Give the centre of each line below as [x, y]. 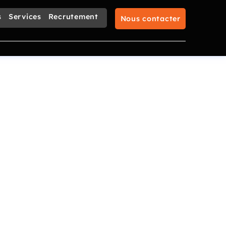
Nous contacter [150, 19]
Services [25, 17]
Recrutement [73, 17]
